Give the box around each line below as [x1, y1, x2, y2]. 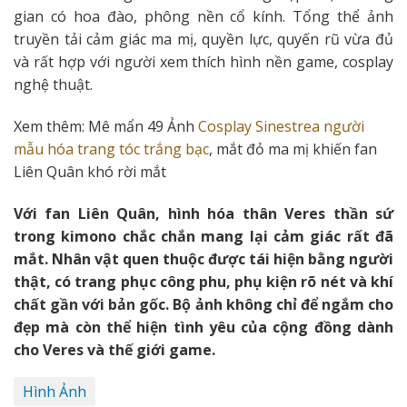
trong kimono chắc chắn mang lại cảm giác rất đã [14, 225, 393, 246]
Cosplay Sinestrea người [198, 116, 364, 136]
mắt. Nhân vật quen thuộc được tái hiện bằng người [14, 248, 393, 269]
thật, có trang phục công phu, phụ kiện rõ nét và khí [14, 271, 393, 292]
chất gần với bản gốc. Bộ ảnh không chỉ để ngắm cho [14, 293, 393, 314]
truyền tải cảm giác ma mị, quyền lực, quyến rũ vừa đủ [14, 29, 393, 50]
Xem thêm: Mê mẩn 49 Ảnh [14, 116, 198, 136]
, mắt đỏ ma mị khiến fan [209, 139, 377, 159]
